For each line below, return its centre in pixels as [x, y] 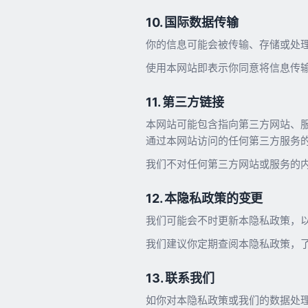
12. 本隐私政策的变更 [205, 198]
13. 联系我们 [180, 278]
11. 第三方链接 [185, 102]
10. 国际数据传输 [192, 22]
